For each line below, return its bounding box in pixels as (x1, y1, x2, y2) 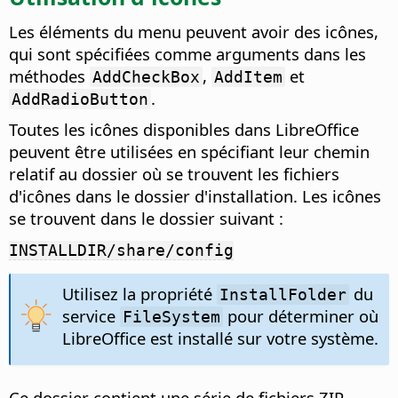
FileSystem (122, 307, 220, 327)
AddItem (214, 68, 283, 87)
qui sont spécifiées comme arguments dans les (9, 43, 366, 66)
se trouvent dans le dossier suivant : (9, 207, 283, 230)
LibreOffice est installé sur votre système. (61, 327, 378, 350)
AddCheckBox (92, 68, 200, 87)
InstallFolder (219, 285, 346, 305)
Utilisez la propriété (61, 283, 217, 306)
